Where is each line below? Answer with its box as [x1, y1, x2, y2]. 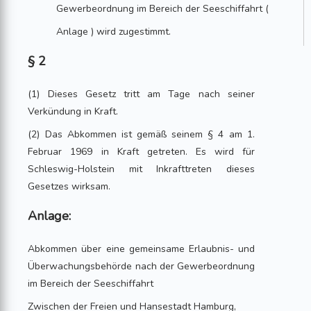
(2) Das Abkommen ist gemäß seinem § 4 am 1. [28, 128, 255, 141]
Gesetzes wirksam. [28, 180, 111, 193]
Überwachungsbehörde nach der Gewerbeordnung [28, 260, 255, 273]
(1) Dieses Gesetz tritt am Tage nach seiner [28, 87, 255, 101]
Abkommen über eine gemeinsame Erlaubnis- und [28, 242, 255, 255]
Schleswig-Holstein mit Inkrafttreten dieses [28, 162, 255, 176]
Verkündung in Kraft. [28, 105, 119, 118]
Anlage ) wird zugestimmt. [56, 25, 171, 38]
